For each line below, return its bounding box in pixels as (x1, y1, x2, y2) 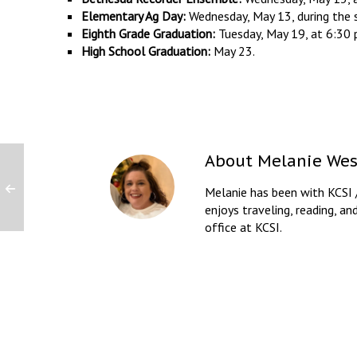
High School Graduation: (81, 43, 210, 60)
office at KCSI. (205, 219, 282, 236)
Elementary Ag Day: (81, 8, 186, 25)
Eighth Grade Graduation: (81, 25, 215, 42)
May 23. (210, 43, 255, 60)
